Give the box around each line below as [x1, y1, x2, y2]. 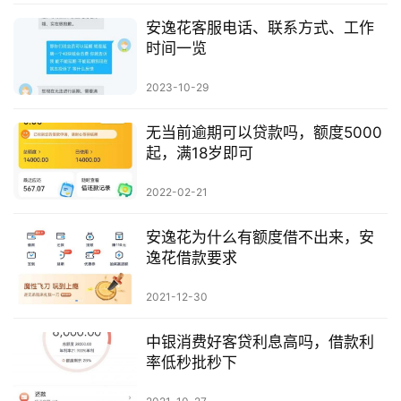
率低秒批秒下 [145, 354, 237, 372]
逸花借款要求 [145, 248, 237, 267]
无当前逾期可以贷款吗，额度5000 [145, 123, 382, 141]
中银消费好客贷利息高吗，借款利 [145, 333, 374, 352]
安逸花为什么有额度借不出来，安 [145, 227, 374, 246]
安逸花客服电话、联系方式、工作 [145, 18, 374, 37]
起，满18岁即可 [145, 143, 253, 162]
